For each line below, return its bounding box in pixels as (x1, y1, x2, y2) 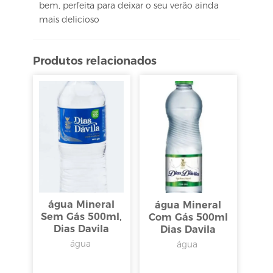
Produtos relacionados (33, 54, 157, 68)
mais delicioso (39, 14, 99, 26)
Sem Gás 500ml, (41, 211, 122, 223)
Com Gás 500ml (148, 211, 228, 224)
